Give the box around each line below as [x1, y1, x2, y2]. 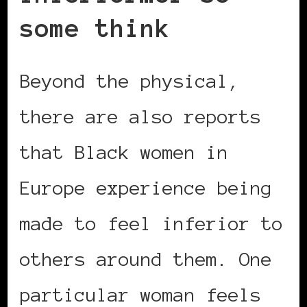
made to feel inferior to [20, 213, 283, 234]
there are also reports [20, 106, 261, 127]
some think [20, 14, 171, 42]
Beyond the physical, [20, 71, 239, 92]
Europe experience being [20, 177, 272, 199]
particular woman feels [20, 284, 261, 306]
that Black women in [20, 142, 228, 163]
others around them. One [20, 249, 272, 270]
